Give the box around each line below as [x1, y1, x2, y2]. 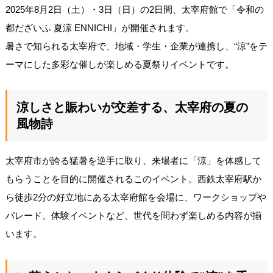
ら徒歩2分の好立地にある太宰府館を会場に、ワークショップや [5, 191, 266, 202]
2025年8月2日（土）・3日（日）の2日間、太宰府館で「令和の [5, 4, 264, 15]
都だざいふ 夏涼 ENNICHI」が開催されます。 [5, 22, 194, 33]
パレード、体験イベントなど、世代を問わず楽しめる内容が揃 [5, 210, 261, 221]
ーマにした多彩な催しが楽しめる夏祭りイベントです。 [5, 58, 234, 69]
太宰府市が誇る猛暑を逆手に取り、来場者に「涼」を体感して [5, 155, 261, 166]
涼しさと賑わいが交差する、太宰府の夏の [16, 100, 248, 114]
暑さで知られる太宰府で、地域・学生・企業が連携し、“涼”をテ [5, 40, 268, 51]
